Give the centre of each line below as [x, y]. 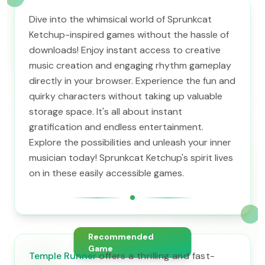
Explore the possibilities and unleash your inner [130, 142]
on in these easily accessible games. [106, 173]
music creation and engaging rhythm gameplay [130, 65]
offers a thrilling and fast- [156, 256]
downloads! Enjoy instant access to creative [125, 50]
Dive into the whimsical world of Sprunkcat [120, 19]
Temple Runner [63, 256]
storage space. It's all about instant [106, 112]
